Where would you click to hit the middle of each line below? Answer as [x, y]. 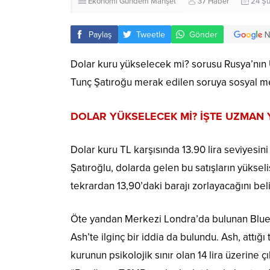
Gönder [203, 34]
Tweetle [151, 34]
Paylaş [100, 34]
